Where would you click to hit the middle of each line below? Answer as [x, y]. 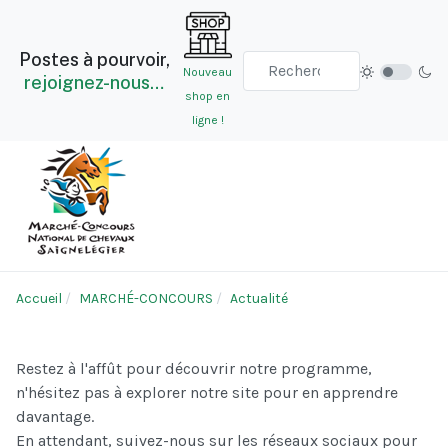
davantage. [55, 417]
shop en [208, 95]
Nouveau [208, 71]
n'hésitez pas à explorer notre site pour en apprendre [207, 393]
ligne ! [207, 119]
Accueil [39, 299]
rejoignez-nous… [94, 82]
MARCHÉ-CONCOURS [146, 299]
